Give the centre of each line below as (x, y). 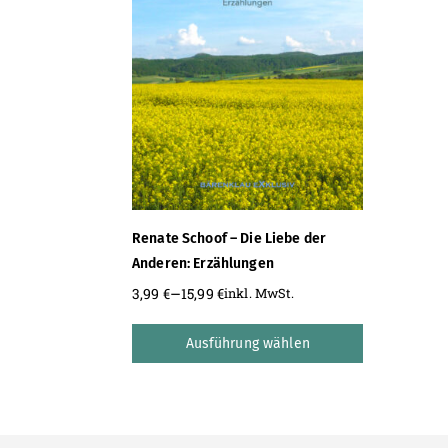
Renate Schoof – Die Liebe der (229, 238)
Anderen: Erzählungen (203, 263)
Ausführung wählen (247, 343)
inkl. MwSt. (259, 293)
